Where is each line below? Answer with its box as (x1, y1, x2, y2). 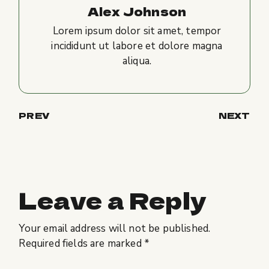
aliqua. (122, 53, 152, 68)
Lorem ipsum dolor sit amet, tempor (52, 23, 222, 38)
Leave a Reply (19, 183, 207, 216)
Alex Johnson (87, 2, 187, 20)
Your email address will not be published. (19, 221, 211, 235)
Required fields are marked (19, 236, 144, 250)
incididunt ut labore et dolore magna (51, 38, 223, 53)
